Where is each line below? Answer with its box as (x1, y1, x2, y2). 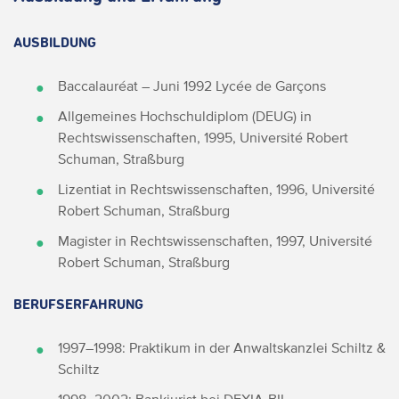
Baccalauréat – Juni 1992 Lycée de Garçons (58, 77, 326, 94)
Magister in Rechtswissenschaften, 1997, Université (58, 232, 372, 249)
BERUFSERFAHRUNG (13, 297, 143, 313)
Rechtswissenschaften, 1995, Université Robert (58, 129, 348, 146)
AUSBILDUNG (13, 36, 96, 51)
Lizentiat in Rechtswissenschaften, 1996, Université (58, 181, 375, 198)
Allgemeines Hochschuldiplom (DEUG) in (58, 108, 312, 125)
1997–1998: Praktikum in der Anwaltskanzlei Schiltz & (58, 339, 386, 356)
